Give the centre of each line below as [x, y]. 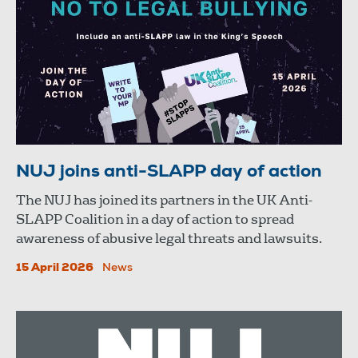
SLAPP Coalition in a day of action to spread [155, 219]
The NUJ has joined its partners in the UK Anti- [164, 200]
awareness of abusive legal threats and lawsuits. [169, 238]
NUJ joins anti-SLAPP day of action [169, 172]
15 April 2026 [55, 268]
